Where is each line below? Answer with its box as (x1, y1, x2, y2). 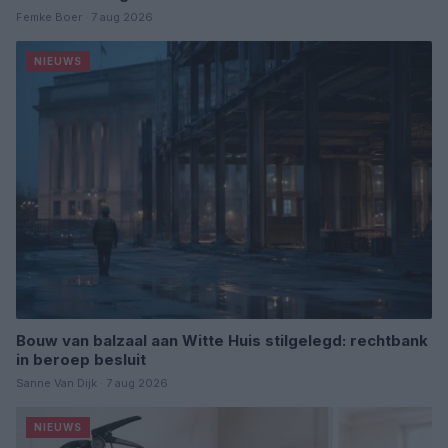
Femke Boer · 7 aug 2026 (16, 10, 153, 25)
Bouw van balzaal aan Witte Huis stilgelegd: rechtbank (16, 330, 428, 350)
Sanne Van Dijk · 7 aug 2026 (16, 375, 168, 390)
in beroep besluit (16, 349, 146, 369)
